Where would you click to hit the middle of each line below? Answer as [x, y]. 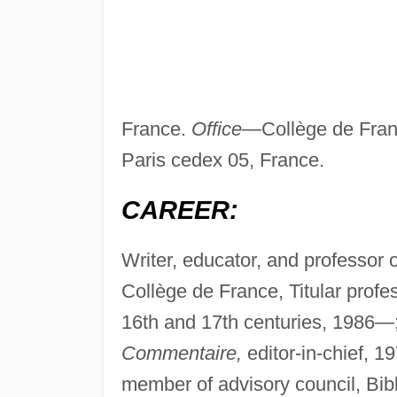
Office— [226, 129]
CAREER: [179, 210]
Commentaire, [181, 354]
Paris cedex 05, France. [222, 160]
